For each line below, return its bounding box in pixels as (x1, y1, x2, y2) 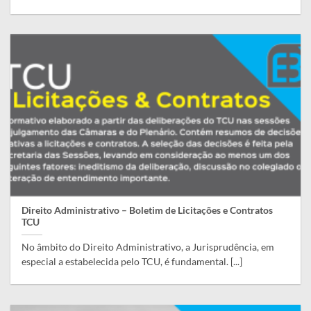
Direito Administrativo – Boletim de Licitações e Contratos (22, 205, 274, 217)
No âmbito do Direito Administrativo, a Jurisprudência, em (22, 242, 275, 253)
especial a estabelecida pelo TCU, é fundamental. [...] (22, 256, 243, 268)
